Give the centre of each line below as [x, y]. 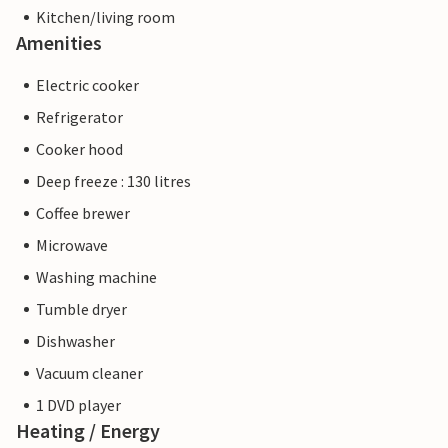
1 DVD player [78, 405]
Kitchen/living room [105, 17]
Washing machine [96, 277]
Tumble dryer [81, 309]
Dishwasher [75, 341]
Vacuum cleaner [89, 373]
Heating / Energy [88, 431]
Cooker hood [79, 149]
